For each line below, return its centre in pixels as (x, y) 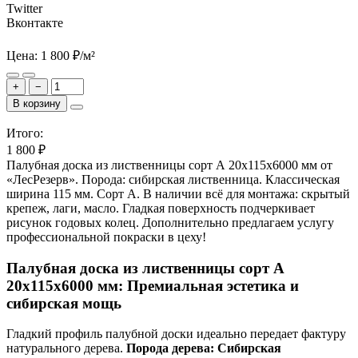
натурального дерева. (66, 348)
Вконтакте (35, 22)
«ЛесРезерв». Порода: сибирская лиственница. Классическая (173, 179)
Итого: (26, 133)
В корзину (37, 103)
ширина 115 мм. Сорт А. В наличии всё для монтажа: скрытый (178, 193)
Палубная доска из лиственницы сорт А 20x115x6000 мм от (169, 165)
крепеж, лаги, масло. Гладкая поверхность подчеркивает (161, 208)
